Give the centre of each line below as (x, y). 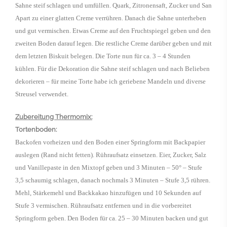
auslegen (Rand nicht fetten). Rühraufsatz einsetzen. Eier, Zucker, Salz (111, 155)
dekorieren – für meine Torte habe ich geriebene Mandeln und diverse (110, 81)
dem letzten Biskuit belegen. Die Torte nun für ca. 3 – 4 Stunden (103, 56)
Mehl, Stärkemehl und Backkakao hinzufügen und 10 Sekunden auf (108, 193)
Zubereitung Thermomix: (54, 117)
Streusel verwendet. (42, 94)
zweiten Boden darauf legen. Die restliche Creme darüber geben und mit (113, 43)
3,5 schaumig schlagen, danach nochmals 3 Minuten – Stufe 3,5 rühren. (113, 180)
